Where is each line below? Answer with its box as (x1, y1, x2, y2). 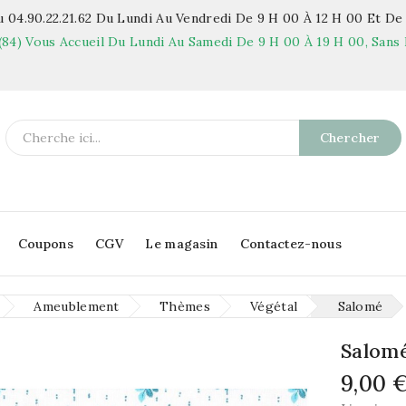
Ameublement (34, 298, 120, 315)
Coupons (17, 236, 73, 253)
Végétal (250, 298, 298, 315)
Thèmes (159, 298, 210, 315)
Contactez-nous (239, 236, 342, 253)
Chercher (319, 130, 381, 146)
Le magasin (145, 236, 218, 253)
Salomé (337, 298, 383, 315)
